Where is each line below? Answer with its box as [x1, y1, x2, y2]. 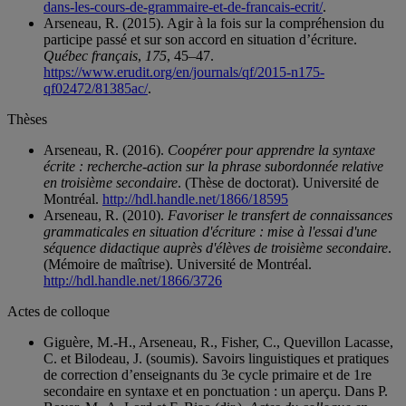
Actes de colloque [7, 304, 110, 320]
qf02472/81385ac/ [43, 81, 148, 97]
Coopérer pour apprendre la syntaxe [168, 142, 375, 159]
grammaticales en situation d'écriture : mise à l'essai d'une [43, 224, 377, 240]
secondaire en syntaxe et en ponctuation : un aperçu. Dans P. [43, 383, 388, 400]
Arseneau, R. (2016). [43, 142, 168, 159]
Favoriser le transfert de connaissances [168, 208, 392, 224]
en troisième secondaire [43, 175, 178, 191]
